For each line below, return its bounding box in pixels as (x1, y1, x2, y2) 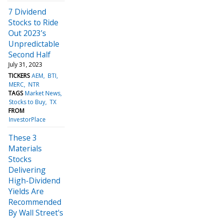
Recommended (8, 196, 61, 207)
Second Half (8, 49, 51, 60)
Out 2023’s (8, 27, 46, 38)
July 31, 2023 (8, 60, 42, 69)
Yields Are (8, 185, 44, 197)
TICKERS (8, 71, 30, 80)
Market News (25, 89, 61, 97)
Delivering (8, 164, 46, 175)
